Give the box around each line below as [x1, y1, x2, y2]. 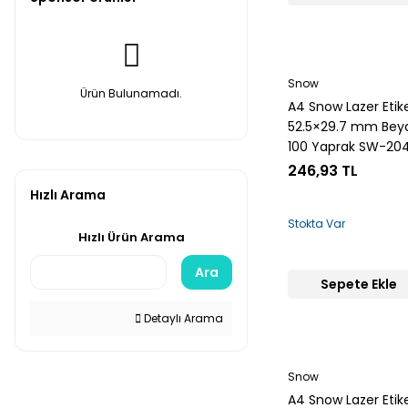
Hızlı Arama [30, 186, 106, 204]
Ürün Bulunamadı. [80, 86, 182, 101]
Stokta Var [288, 216, 345, 231]
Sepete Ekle [320, 275, 397, 293]
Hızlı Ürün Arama [77, 229, 185, 246]
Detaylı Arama [141, 311, 223, 326]
